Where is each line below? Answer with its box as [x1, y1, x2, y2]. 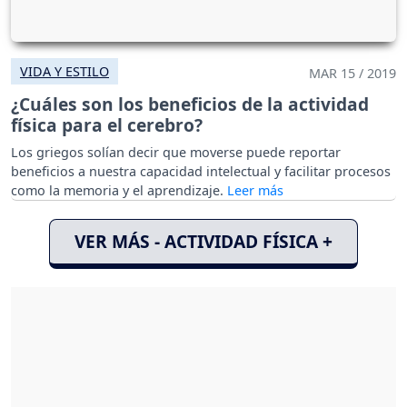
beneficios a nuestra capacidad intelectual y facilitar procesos [11, 162, 391, 180]
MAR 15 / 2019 [309, 64, 396, 82]
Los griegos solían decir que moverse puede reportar [11, 143, 341, 161]
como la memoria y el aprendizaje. [11, 181, 227, 199]
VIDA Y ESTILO [20, 62, 109, 80]
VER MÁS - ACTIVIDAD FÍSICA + [74, 228, 333, 253]
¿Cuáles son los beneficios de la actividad [11, 91, 369, 116]
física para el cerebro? [11, 112, 203, 137]
